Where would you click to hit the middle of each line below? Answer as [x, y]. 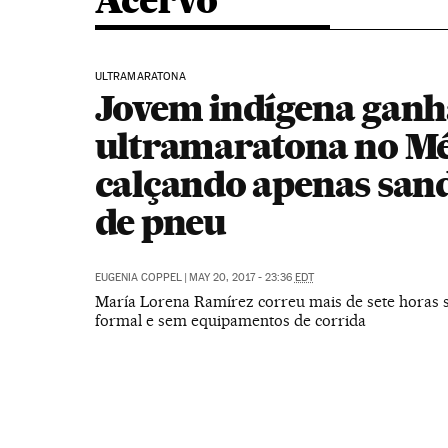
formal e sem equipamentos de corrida [230, 320]
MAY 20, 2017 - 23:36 [241, 277]
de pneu [160, 222]
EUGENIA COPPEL [138, 277]
